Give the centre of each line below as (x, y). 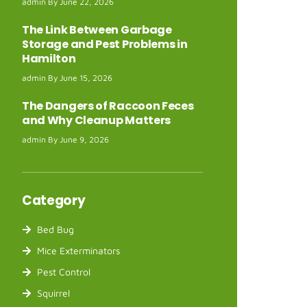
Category (53, 201)
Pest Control (64, 272)
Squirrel (54, 293)
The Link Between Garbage (97, 30)
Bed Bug (56, 230)
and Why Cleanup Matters (96, 121)
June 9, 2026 (83, 140)
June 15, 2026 (85, 78)
